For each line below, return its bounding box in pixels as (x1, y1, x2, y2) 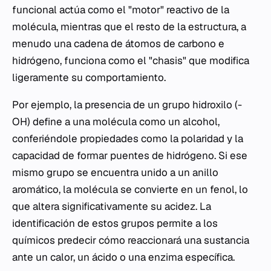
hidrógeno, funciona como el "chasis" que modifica (12, 54, 249, 67)
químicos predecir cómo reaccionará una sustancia (12, 233, 249, 247)
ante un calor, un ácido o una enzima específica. (12, 250, 235, 264)
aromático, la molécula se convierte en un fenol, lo (12, 183, 248, 196)
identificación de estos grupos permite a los (12, 217, 218, 230)
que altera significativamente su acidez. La (12, 200, 211, 213)
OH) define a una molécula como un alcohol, (12, 115, 220, 128)
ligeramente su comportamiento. (12, 71, 166, 84)
